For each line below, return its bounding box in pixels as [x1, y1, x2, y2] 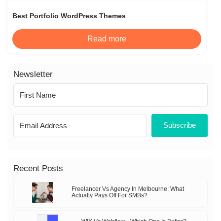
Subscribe [163, 121, 196, 130]
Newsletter [13, 69, 53, 79]
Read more [87, 34, 126, 43]
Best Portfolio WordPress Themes [12, 11, 126, 20]
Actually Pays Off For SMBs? [72, 192, 148, 199]
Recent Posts [13, 163, 63, 173]
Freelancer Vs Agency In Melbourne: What [72, 186, 184, 192]
